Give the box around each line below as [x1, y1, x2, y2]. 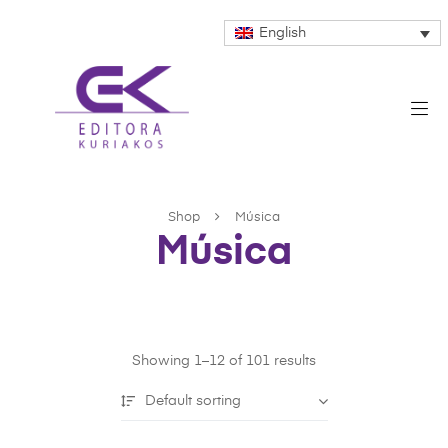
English [258, 26, 306, 41]
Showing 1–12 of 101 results [132, 354, 316, 369]
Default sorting [144, 394, 241, 409]
